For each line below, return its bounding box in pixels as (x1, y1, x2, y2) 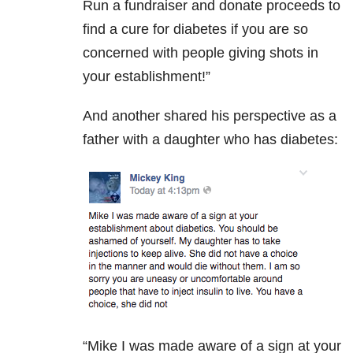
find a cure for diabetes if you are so (83, 20, 308, 37)
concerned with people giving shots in (83, 44, 318, 61)
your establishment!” (83, 68, 214, 84)
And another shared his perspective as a (83, 107, 336, 124)
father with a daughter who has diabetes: (83, 131, 338, 147)
